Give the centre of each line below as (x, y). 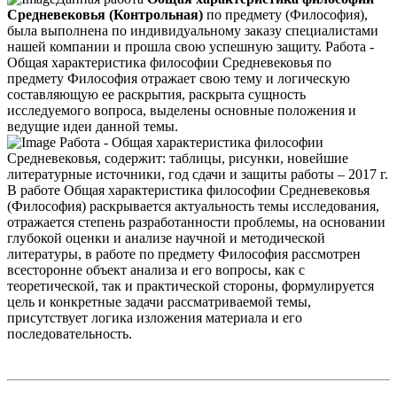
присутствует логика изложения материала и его (155, 318)
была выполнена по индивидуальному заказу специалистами (193, 31)
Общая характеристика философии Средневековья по (169, 63)
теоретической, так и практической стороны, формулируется (191, 286)
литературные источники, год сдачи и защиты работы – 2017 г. (198, 175)
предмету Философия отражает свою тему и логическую (179, 79)
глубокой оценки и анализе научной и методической (166, 238)
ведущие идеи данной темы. (93, 127)
